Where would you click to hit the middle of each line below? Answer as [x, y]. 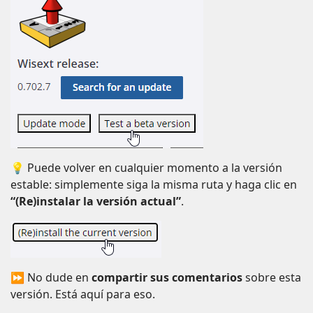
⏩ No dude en [51, 277]
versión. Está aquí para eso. [83, 294]
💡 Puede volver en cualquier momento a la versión [146, 168]
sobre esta [272, 277]
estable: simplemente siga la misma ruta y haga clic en [154, 184]
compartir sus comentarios [167, 277]
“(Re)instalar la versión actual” [96, 201]
